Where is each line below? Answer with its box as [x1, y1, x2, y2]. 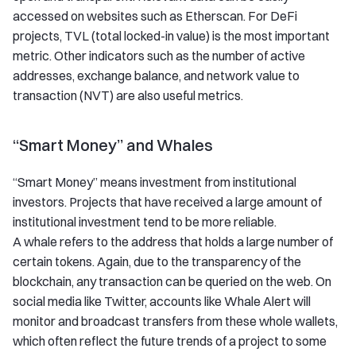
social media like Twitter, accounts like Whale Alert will [13, 292, 311, 309]
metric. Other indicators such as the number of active [13, 47, 305, 64]
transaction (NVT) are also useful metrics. [13, 87, 243, 103]
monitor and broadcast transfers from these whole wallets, [13, 312, 338, 329]
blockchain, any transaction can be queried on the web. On [13, 273, 331, 289]
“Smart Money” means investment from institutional [13, 173, 296, 190]
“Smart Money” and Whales [13, 134, 213, 155]
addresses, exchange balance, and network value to [13, 67, 300, 83]
